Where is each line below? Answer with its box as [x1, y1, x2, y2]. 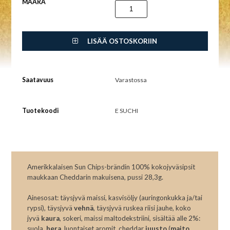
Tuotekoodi [22, 107, 59, 115]
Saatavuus [22, 76, 53, 84]
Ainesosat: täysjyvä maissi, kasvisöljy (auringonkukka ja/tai [27, 193, 203, 202]
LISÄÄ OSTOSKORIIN [86, 37, 158, 46]
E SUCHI [115, 107, 138, 115]
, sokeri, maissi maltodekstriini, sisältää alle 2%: [60, 214, 201, 222]
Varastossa [115, 76, 147, 84]
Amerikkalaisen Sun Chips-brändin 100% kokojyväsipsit [27, 162, 196, 171]
